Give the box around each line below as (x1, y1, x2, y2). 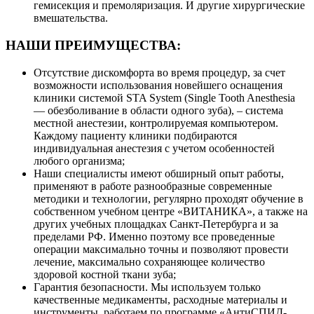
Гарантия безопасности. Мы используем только (34, 280, 261, 293)
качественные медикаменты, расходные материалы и (34, 293, 287, 306)
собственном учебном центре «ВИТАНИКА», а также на (34, 205, 308, 217)
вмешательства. (34, 12, 108, 25)
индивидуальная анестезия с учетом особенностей (34, 142, 275, 154)
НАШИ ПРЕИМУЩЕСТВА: (6, 38, 181, 53)
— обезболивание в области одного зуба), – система (34, 104, 283, 116)
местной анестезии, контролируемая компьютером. (34, 116, 278, 129)
